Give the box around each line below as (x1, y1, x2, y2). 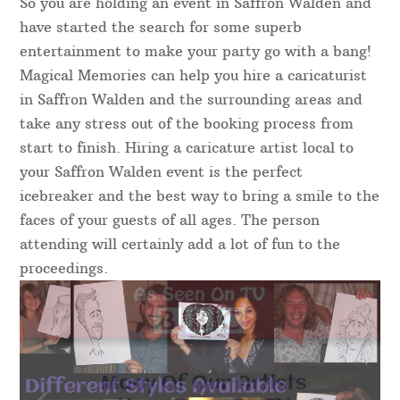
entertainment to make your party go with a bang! (20, 42, 372, 61)
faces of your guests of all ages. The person (20, 211, 321, 229)
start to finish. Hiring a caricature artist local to (20, 138, 354, 157)
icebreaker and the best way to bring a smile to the (20, 187, 380, 205)
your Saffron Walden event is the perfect (20, 162, 304, 181)
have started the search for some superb (20, 18, 303, 37)
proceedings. (20, 259, 109, 278)
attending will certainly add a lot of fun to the (20, 235, 341, 254)
